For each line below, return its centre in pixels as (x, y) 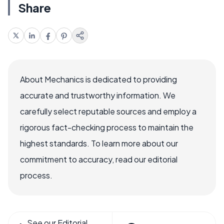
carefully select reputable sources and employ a (108, 111)
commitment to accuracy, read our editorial (99, 159)
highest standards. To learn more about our (99, 143)
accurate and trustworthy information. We (98, 95)
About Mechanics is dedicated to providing (98, 79)
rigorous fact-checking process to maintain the (107, 127)
